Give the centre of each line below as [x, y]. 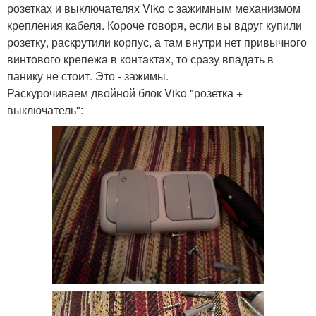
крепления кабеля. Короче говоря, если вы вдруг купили [154, 25]
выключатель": [45, 110]
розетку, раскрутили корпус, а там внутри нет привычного [157, 42]
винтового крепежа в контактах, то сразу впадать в [140, 59]
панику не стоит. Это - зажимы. [88, 76]
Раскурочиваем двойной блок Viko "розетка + [125, 93]
